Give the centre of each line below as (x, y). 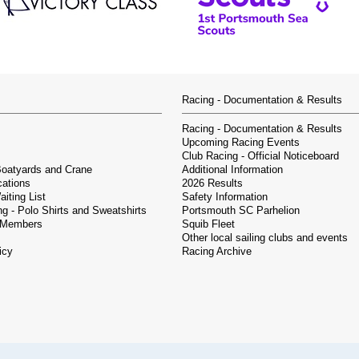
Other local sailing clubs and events (265, 238)
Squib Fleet (208, 225)
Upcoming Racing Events (241, 143)
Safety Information (225, 198)
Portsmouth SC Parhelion (241, 211)
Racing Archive (217, 252)
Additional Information (232, 170)
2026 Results (212, 184)
